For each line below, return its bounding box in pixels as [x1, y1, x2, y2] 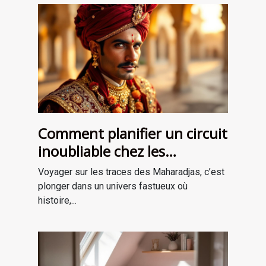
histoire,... [38, 195, 77, 207]
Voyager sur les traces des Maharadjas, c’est [38, 166, 224, 178]
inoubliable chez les [38, 141, 165, 161]
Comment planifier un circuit [38, 123, 227, 144]
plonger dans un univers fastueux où [38, 180, 188, 192]
